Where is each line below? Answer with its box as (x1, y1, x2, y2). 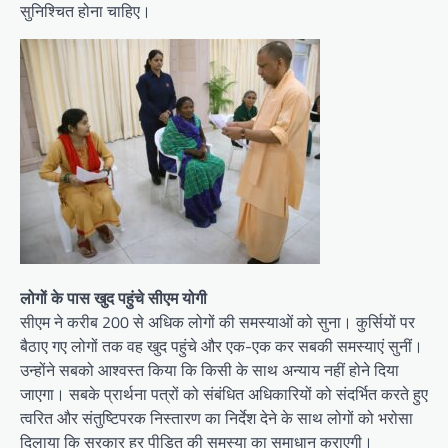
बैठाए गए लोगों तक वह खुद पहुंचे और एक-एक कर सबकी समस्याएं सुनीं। (20, 333, 423, 358)
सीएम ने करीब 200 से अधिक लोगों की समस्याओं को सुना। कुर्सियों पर (20, 309, 415, 334)
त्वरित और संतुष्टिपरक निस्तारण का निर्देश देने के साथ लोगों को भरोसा (20, 405, 413, 430)
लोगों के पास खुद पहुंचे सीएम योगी (20, 285, 207, 310)
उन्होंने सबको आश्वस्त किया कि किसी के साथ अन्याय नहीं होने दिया (20, 357, 399, 382)
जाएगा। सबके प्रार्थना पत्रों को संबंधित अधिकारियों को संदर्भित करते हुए (20, 381, 428, 406)
